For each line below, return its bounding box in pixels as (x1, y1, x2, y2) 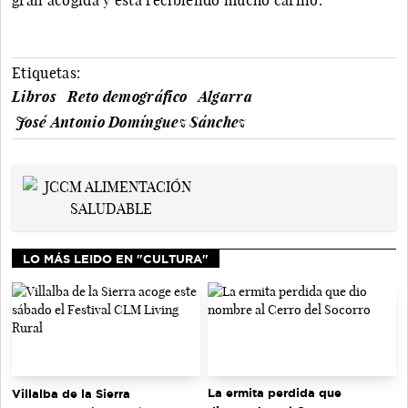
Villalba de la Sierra (12, 386, 130, 400)
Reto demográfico (67, 87, 188, 106)
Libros (12, 87, 56, 106)
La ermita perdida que (208, 386, 342, 400)
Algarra (198, 87, 252, 106)
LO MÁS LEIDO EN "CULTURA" (23, 251, 209, 265)
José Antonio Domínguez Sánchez (15, 112, 246, 131)
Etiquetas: (12, 63, 81, 82)
